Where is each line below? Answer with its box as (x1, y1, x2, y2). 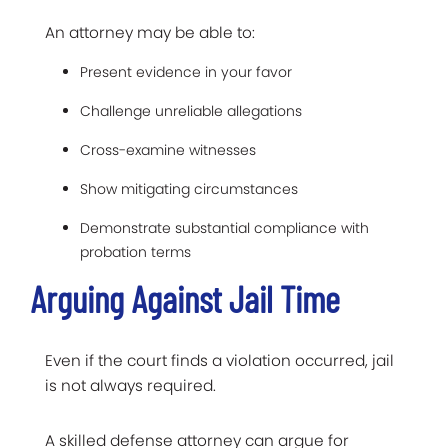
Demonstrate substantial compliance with (80, 217, 369, 238)
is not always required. (45, 374, 216, 396)
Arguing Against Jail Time (30, 276, 340, 320)
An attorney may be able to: (45, 21, 255, 43)
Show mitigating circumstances (80, 178, 298, 199)
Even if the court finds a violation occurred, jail (45, 349, 394, 371)
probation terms (80, 241, 191, 262)
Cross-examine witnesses (80, 139, 256, 160)
